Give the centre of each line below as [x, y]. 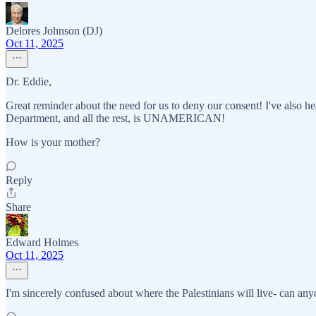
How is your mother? [53, 142]
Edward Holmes [42, 242]
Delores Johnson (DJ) [54, 31]
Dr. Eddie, [29, 81]
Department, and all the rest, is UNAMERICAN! [115, 118]
